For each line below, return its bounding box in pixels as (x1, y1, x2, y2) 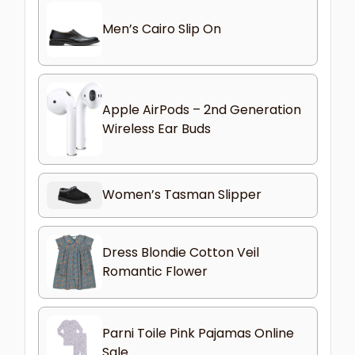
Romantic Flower (101, 261, 208, 281)
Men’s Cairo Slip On (101, 20, 221, 39)
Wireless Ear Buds (101, 119, 211, 138)
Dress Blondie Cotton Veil (101, 242, 259, 261)
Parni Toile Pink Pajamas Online (101, 323, 294, 342)
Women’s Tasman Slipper (101, 185, 261, 204)
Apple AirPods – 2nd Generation (101, 100, 301, 119)
